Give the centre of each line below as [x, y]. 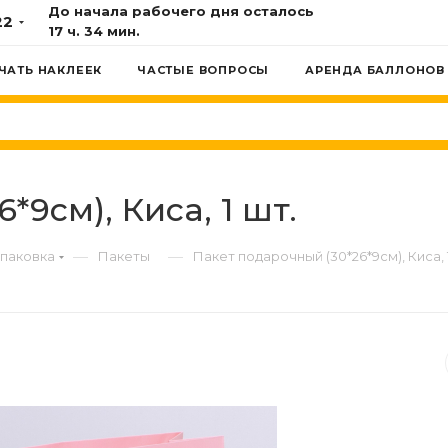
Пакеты [124, 256]
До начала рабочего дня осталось [180, 11]
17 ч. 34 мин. [93, 31]
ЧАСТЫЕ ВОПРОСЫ [203, 70]
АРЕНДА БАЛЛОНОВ [375, 70]
